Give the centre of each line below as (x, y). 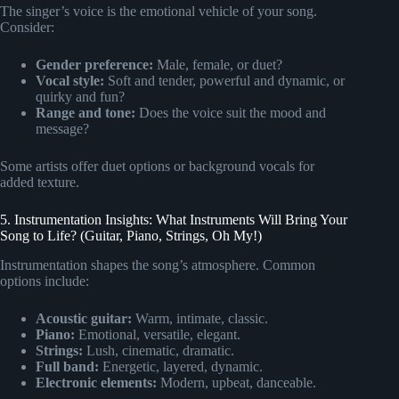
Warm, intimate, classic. (200, 319)
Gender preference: (94, 65)
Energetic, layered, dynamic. (181, 367)
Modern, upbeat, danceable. (236, 383)
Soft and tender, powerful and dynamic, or (224, 81)
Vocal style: (70, 81)
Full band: (67, 367)
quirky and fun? (80, 97)
